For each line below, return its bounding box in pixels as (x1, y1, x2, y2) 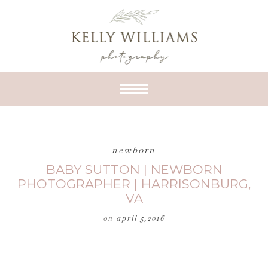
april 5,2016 (116, 214, 165, 223)
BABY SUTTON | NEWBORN (45, 162, 223, 177)
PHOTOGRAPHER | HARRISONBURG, (17, 176, 251, 191)
